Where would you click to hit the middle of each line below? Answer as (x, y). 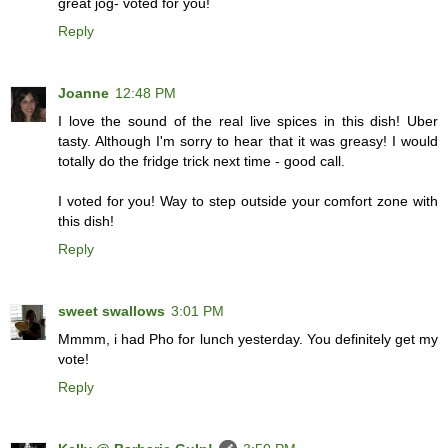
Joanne (83, 93)
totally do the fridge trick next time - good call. (201, 161)
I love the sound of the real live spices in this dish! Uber (248, 121)
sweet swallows (111, 311)
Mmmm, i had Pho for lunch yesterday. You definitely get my (248, 339)
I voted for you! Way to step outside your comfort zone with (248, 201)
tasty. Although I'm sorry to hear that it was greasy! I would (248, 141)
